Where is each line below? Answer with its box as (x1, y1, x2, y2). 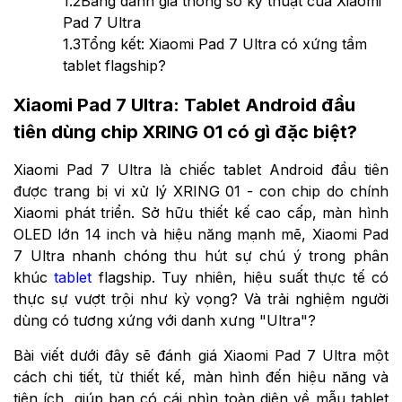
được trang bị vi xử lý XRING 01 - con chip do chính (13, 181, 389, 200)
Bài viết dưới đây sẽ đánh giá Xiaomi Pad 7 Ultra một (13, 345, 389, 364)
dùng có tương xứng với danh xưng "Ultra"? (13, 310, 316, 329)
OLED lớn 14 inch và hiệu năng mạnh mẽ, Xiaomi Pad (13, 224, 389, 243)
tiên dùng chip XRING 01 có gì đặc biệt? (13, 120, 357, 143)
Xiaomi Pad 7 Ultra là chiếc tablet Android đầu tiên (13, 160, 389, 179)
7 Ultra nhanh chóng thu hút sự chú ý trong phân (13, 246, 389, 265)
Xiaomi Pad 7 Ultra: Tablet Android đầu (13, 93, 355, 116)
